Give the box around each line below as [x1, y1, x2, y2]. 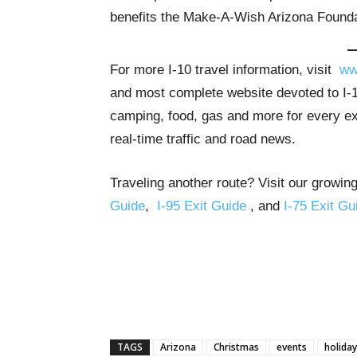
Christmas [214, 339, 259, 354]
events [277, 339, 307, 354]
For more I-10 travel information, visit [110, 61, 339, 77]
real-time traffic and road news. [110, 131, 296, 147]
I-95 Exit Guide [157, 198, 246, 214]
